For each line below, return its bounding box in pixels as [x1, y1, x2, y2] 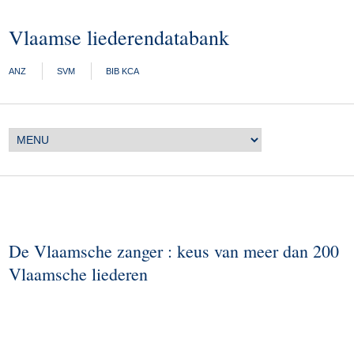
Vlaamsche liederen [9, 262, 149, 285]
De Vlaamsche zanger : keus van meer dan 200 [9, 239, 340, 262]
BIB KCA [106, 66, 140, 76]
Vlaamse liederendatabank [9, 24, 230, 51]
